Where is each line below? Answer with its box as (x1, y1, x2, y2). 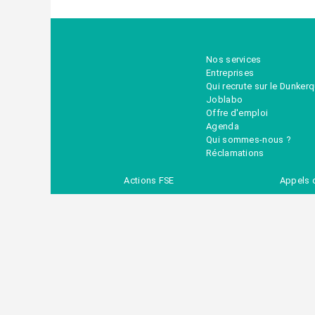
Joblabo (205, 94, 243, 105)
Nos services (205, 54, 262, 65)
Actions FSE (124, 175, 174, 186)
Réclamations (205, 148, 264, 158)
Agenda (205, 121, 239, 131)
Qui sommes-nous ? (205, 134, 291, 145)
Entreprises (205, 67, 255, 78)
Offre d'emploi (205, 108, 269, 118)
